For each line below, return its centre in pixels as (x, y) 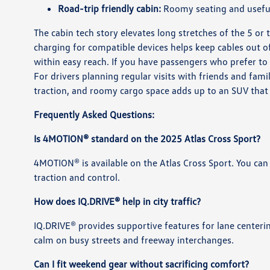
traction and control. (77, 177)
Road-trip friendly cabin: (110, 8)
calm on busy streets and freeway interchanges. (134, 240)
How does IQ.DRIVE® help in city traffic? (118, 201)
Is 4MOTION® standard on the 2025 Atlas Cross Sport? (147, 139)
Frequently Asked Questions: (94, 115)
